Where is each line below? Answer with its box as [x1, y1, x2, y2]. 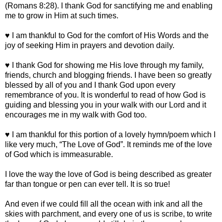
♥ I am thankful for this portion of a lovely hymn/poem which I [5, 130, 216, 139]
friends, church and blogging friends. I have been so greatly [5, 71, 212, 80]
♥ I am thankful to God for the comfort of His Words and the [5, 31, 209, 40]
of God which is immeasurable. [5, 150, 113, 159]
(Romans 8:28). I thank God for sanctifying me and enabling [5, 1, 213, 10]
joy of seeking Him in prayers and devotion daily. [5, 41, 174, 50]
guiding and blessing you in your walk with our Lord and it [5, 101, 206, 110]
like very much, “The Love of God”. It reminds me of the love [5, 140, 212, 149]
